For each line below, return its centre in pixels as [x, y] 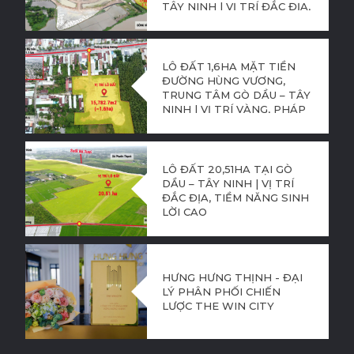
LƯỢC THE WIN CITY [218, 305]
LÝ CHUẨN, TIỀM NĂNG [224, 123]
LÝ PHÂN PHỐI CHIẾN [221, 291]
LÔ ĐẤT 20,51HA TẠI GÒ [227, 169]
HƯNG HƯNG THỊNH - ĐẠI [232, 277]
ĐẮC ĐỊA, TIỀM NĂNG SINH [235, 197]
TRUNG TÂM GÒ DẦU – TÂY [236, 94]
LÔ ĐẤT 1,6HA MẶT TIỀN [228, 66]
